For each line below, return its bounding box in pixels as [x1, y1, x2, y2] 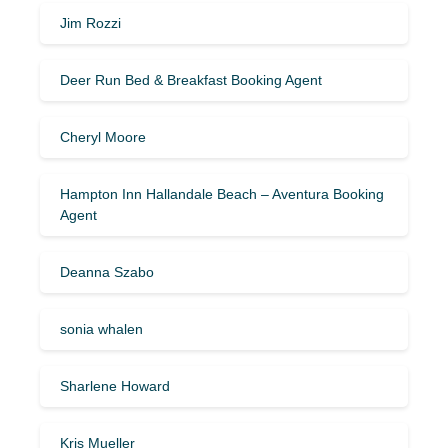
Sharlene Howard [60, 377, 170, 394]
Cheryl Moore [60, 128, 146, 145]
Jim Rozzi [60, 14, 121, 31]
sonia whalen [60, 320, 143, 337]
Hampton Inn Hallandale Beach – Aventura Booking [60, 185, 384, 202]
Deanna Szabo [60, 263, 154, 280]
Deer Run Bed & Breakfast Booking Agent [60, 71, 322, 88]
